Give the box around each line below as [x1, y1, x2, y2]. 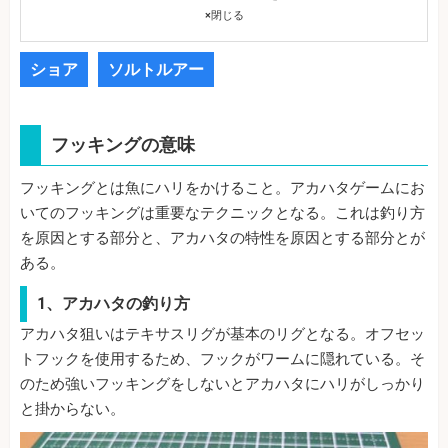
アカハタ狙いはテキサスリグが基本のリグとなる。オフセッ [20, 325, 425, 344]
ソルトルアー [108, 60, 204, 80]
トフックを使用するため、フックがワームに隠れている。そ [20, 350, 425, 369]
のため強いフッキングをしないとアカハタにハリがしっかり [20, 375, 425, 394]
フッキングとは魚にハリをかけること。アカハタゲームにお [20, 179, 425, 198]
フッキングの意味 [51, 134, 195, 156]
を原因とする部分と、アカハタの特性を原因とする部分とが [20, 229, 425, 248]
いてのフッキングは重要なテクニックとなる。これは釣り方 [20, 204, 425, 223]
